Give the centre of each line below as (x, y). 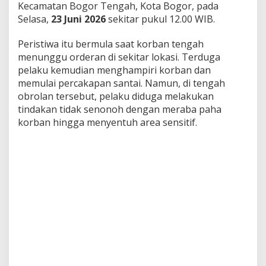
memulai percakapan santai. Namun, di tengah (121, 83)
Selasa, (34, 19)
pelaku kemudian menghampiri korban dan (114, 70)
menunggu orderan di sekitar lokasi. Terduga (119, 57)
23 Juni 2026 (78, 19)
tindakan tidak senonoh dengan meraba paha (120, 109)
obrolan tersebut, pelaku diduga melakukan (116, 96)
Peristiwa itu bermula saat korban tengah (111, 44)
